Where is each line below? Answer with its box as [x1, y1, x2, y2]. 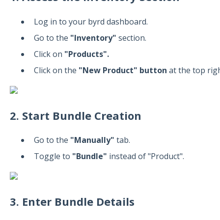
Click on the [33, 65, 79, 76]
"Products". [64, 48, 109, 59]
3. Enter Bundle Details [9, 193, 135, 209]
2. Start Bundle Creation [9, 108, 141, 123]
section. [116, 32, 146, 43]
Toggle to [33, 151, 72, 162]
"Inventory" [70, 32, 116, 43]
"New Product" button [78, 65, 167, 76]
